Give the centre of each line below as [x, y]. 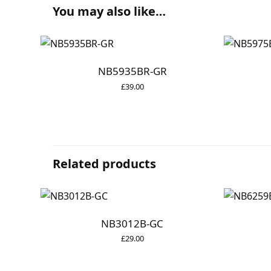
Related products [104, 163]
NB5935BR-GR [132, 71]
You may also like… [109, 11]
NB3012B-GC [132, 223]
